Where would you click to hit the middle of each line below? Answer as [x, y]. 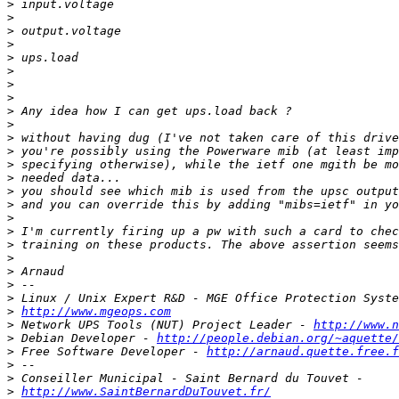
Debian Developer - [85, 338]
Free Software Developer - [110, 352]
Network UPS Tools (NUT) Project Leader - [164, 325]
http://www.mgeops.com [96, 312]
